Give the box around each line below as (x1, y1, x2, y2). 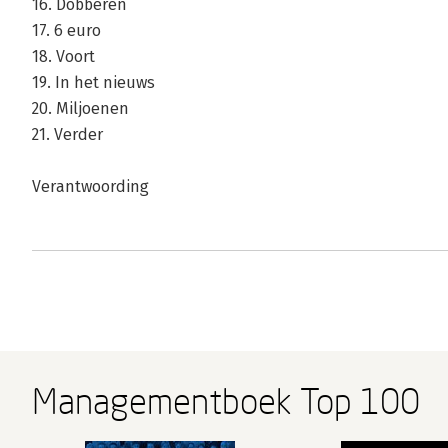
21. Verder (32, 125, 103, 145)
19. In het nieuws (32, 73, 155, 93)
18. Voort (32, 47, 95, 67)
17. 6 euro (32, 21, 101, 41)
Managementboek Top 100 (32, 380, 420, 423)
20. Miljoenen (32, 99, 129, 119)
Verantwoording (32, 177, 149, 197)
